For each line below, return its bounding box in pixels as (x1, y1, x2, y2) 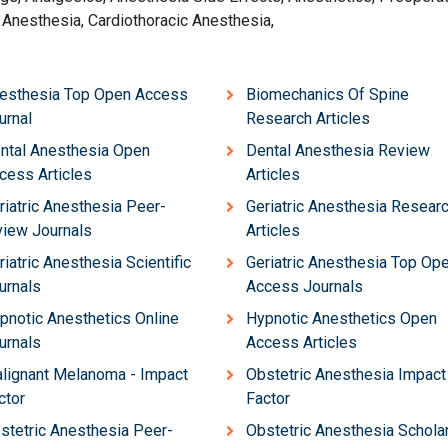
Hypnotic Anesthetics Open (245, 308, 437, 328)
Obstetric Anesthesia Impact (245, 364, 446, 384)
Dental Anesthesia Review (245, 140, 430, 160)
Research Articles (245, 108, 370, 128)
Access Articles (245, 332, 357, 352)
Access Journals (245, 276, 363, 296)
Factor (245, 388, 290, 408)
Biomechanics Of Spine (245, 84, 409, 104)
